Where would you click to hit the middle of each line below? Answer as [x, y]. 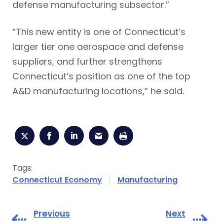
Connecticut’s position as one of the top [101, 76]
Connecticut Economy [57, 180]
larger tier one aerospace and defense [98, 47]
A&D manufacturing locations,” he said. [98, 91]
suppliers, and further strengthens [87, 62]
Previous [52, 214]
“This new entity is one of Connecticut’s [99, 32]
